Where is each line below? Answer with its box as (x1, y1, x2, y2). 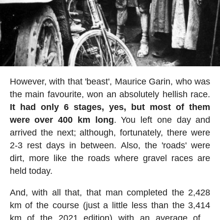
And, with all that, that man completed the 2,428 (9, 187, 211, 197)
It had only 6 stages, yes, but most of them (9, 102, 211, 112)
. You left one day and (113, 114, 211, 125)
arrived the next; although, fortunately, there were (9, 127, 211, 137)
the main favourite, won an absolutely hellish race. (9, 89, 211, 99)
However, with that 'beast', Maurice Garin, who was (9, 76, 211, 86)
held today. (9, 165, 53, 176)
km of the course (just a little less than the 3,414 (9, 200, 211, 210)
